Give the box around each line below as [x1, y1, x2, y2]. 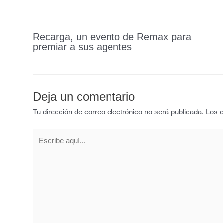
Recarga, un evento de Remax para [32, 31, 191, 42]
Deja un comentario [32, 89, 135, 103]
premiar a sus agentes [32, 41, 132, 52]
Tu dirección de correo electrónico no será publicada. [32, 107, 204, 116]
